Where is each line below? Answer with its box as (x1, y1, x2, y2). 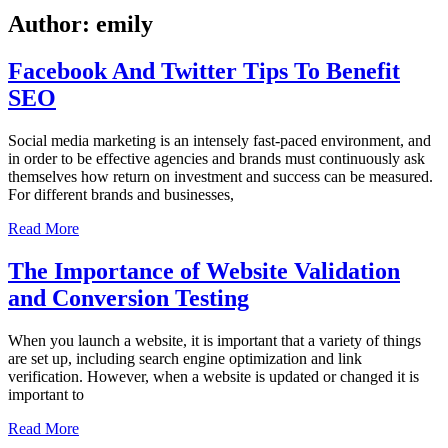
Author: (8, 11, 96, 38)
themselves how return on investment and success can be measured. (8, 168, 433, 186)
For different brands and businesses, (8, 186, 234, 204)
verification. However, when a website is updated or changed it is (8, 367, 419, 385)
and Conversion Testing (8, 284, 249, 311)
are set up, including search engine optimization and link (8, 349, 362, 367)
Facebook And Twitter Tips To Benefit (8, 58, 400, 85)
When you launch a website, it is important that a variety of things (8, 331, 421, 349)
